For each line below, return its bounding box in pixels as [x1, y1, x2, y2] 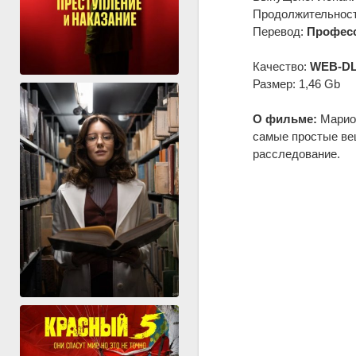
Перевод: [252, 24, 307, 38]
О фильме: [252, 111, 317, 126]
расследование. [252, 146, 340, 161]
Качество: [252, 59, 310, 73]
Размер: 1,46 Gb [252, 76, 340, 91]
